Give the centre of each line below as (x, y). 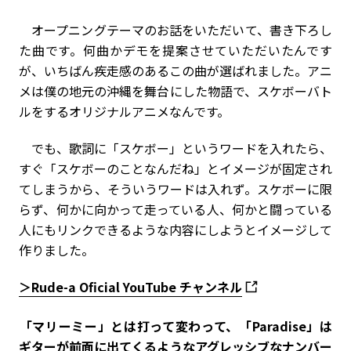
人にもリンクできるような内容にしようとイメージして (175, 229)
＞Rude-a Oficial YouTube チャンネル (130, 286)
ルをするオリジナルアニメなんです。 (124, 111)
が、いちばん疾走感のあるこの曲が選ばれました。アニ (175, 70)
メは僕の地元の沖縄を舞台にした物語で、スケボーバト (175, 90)
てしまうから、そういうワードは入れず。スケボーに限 (175, 188)
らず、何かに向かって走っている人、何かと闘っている (175, 209)
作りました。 (56, 250)
